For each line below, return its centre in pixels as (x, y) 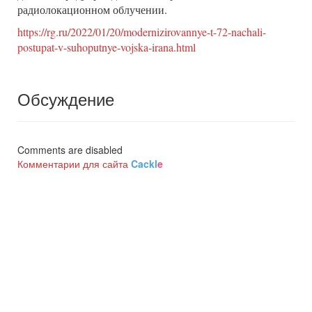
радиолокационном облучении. (92, 9)
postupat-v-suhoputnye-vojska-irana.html (107, 47)
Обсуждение (66, 98)
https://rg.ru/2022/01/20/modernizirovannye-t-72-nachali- (142, 31)
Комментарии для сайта (74, 163)
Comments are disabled (70, 149)
